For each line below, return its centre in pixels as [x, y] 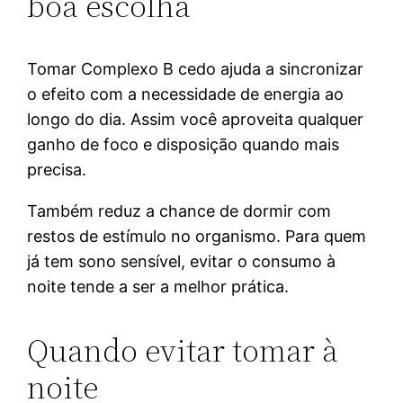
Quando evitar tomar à [183, 350]
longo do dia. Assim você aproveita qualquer [196, 119]
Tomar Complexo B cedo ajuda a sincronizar [196, 68]
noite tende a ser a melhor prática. [158, 286]
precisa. [57, 169]
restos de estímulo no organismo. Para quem [197, 236]
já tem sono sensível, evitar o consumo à [182, 261]
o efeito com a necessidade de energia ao [186, 94]
